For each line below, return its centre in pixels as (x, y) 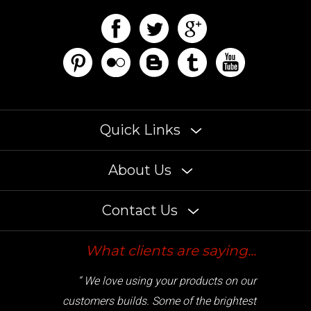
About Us (142, 155)
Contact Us (142, 196)
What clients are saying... (171, 236)
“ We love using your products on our (167, 266)
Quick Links (142, 115)
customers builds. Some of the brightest (159, 286)
